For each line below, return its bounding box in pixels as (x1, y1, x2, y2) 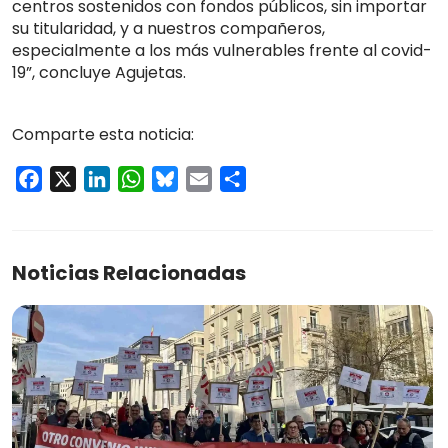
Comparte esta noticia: (12, 123, 194, 147)
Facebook (42, 167, 121, 191)
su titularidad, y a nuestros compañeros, (12, 17, 325, 41)
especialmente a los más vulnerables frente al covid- (12, 39, 432, 63)
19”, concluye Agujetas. (12, 61, 186, 85)
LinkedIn (110, 167, 173, 191)
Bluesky (178, 167, 237, 191)
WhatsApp (144, 167, 228, 191)
